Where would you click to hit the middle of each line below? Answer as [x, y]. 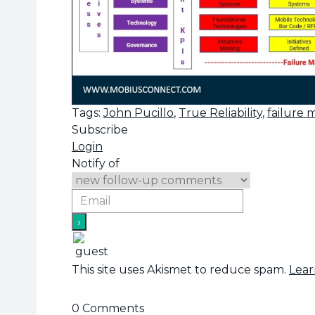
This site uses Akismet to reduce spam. [180, 269]
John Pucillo [139, 113]
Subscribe [100, 130]
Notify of [96, 164]
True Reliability [220, 113]
